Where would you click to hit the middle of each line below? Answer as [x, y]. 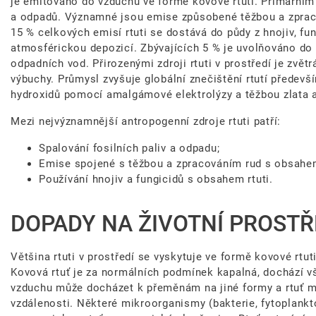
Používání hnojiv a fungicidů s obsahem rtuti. [156, 180]
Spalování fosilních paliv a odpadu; [129, 148]
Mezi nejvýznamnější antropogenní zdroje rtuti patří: [146, 122]
